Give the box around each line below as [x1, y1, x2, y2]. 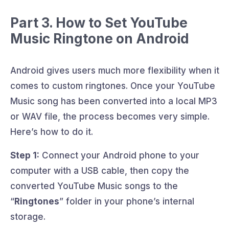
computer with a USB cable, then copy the [10, 165, 189, 176]
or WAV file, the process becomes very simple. [10, 111, 210, 122]
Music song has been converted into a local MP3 [10, 96, 217, 106]
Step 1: [10, 150, 39, 161]
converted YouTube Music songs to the [10, 180, 178, 191]
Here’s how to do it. [10, 126, 93, 137]
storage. [10, 211, 45, 222]
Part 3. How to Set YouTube [10, 14, 188, 31]
